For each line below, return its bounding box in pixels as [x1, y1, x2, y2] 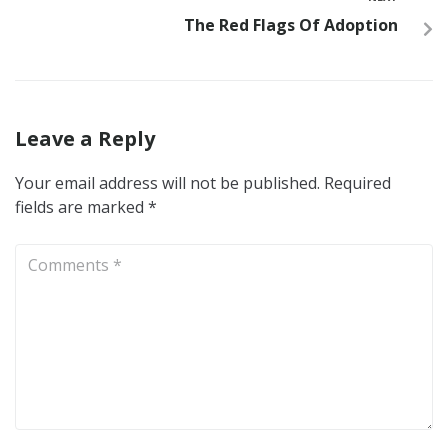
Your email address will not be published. [15, 172, 320, 195]
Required [324, 172, 391, 195]
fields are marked [15, 196, 148, 219]
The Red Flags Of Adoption [184, 14, 398, 37]
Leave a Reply [15, 125, 155, 153]
